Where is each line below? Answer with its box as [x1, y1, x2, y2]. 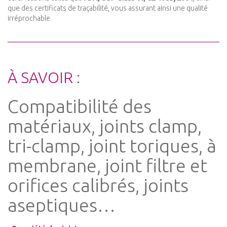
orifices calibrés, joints [8, 175, 188, 196]
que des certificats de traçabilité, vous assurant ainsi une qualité [8, 4, 208, 13]
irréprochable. [8, 14, 52, 23]
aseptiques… [8, 195, 116, 216]
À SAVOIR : [8, 69, 80, 87]
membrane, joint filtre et [8, 155, 207, 176]
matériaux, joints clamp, [8, 116, 202, 137]
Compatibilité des [8, 96, 152, 117]
